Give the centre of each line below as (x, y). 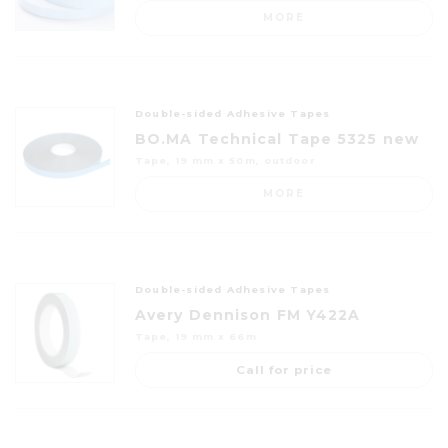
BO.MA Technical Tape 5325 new (277, 138)
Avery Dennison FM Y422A (248, 314)
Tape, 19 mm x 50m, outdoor (225, 160)
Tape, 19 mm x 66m (196, 336)
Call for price (284, 369)
